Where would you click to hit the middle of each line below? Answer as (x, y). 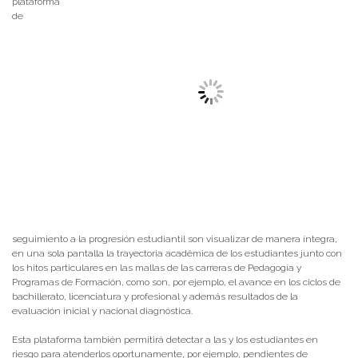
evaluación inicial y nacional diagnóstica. (102, 311)
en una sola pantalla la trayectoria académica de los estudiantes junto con (177, 254)
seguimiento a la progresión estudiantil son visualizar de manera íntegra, (175, 239)
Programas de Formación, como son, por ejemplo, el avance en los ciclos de (176, 282)
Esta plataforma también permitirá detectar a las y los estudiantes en (165, 340)
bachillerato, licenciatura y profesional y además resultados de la (155, 297)
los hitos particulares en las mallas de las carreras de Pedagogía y (157, 268)
